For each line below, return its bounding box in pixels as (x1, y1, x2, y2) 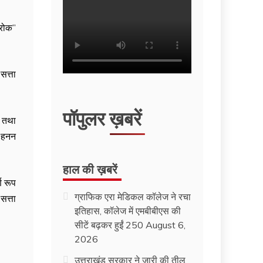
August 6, (146, 218, 186, 231)
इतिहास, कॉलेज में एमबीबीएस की (75, 204, 181, 217)
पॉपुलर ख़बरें (63, 103, 142, 131)
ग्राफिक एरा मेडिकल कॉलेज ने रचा (75, 190, 191, 203)
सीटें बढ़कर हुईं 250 (75, 218, 144, 231)
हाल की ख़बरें (63, 159, 118, 177)
